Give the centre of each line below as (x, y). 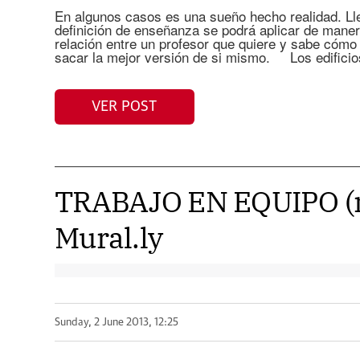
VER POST (125, 106)
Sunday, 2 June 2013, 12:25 (116, 322)
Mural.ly (108, 237)
